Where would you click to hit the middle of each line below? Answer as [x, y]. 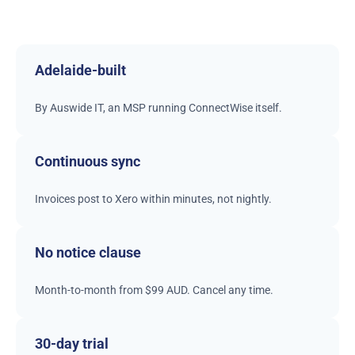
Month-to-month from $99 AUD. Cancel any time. [154, 290]
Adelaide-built [80, 71]
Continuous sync [88, 162]
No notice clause [88, 253]
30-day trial [72, 344]
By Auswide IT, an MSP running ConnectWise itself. [158, 108]
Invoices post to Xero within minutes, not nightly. [153, 199]
